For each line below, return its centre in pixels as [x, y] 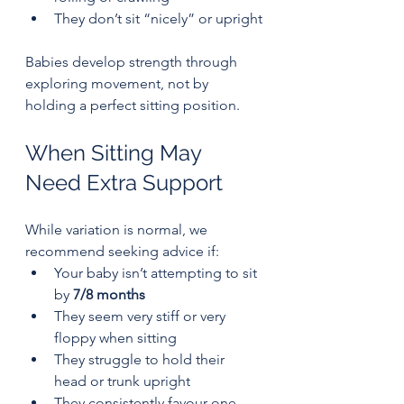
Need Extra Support [124, 182]
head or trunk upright [122, 381]
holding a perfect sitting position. [133, 105]
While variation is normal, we [118, 229]
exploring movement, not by [119, 83]
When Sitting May [116, 152]
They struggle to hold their [141, 359]
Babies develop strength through [133, 61]
